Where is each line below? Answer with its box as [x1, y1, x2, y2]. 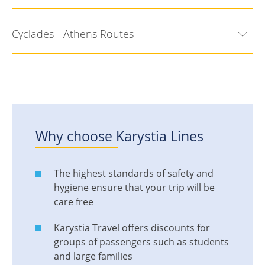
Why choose [35, 127, 116, 146]
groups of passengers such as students [54, 235, 229, 248]
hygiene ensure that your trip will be [54, 181, 215, 194]
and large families [54, 250, 132, 263]
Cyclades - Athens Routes [12, 27, 134, 41]
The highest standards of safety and [54, 167, 214, 180]
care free [54, 195, 93, 208]
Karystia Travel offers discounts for [54, 221, 210, 234]
